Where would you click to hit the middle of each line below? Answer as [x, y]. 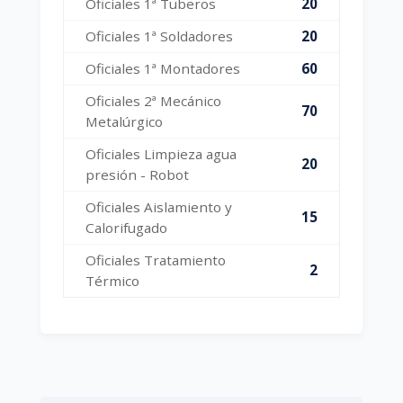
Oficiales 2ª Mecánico [153, 101]
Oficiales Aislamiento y [158, 207]
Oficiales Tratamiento [155, 260]
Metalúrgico [124, 121]
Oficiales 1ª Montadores [162, 68]
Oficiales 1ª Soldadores [159, 36]
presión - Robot [137, 175]
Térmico [112, 281]
